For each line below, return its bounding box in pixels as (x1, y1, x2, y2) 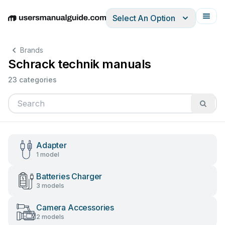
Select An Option (112, 13, 175, 23)
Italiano (97, 18, 125, 29)
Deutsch (35, 18, 66, 29)
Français (125, 18, 157, 29)
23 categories (8, 75, 57, 84)
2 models (36, 213, 64, 220)
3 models (36, 182, 64, 189)
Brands (20, 46, 43, 54)
